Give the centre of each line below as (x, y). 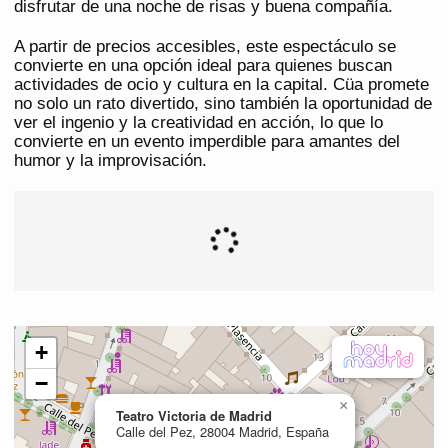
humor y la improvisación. (110, 161)
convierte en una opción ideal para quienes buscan (203, 66)
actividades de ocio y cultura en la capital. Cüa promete (221, 85)
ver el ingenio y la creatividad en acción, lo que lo (198, 123)
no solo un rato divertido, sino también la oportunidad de (223, 104)
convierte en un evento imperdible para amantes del (207, 142)
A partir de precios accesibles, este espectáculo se (205, 47)
